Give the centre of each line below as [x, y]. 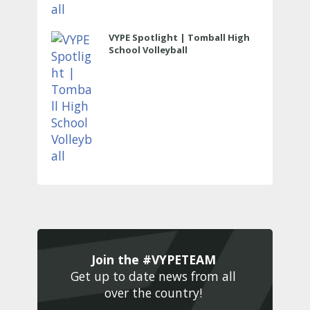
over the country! [155, 293]
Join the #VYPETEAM [155, 260]
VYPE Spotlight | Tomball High [180, 38]
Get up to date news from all [153, 276]
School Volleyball [148, 50]
